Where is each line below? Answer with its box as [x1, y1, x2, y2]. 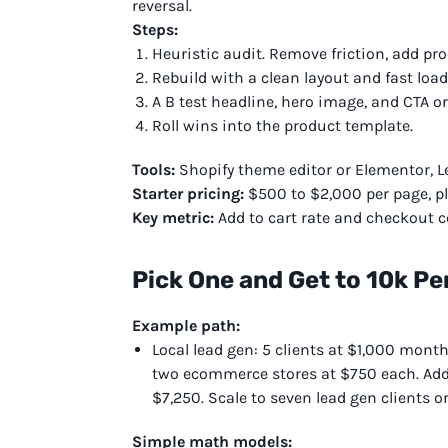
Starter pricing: [132, 183, 244, 203]
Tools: [132, 159, 175, 179]
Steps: [132, 19, 178, 39]
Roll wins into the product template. [152, 115, 413, 135]
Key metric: [132, 207, 214, 227]
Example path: [132, 315, 240, 335]
